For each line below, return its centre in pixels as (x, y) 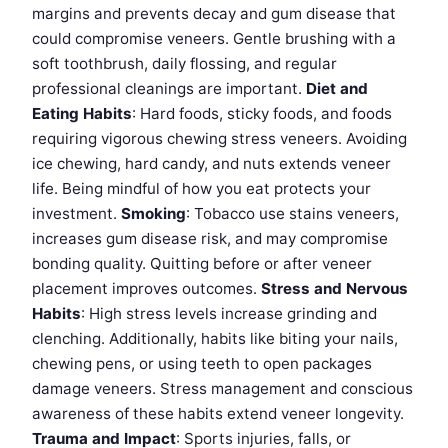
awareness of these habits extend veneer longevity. (218, 413)
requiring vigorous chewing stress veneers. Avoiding (219, 138)
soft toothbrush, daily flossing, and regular (184, 63)
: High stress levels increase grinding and (229, 313)
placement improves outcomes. (146, 288)
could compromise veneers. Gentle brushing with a (214, 38)
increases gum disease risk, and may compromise (210, 238)
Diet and (337, 88)
